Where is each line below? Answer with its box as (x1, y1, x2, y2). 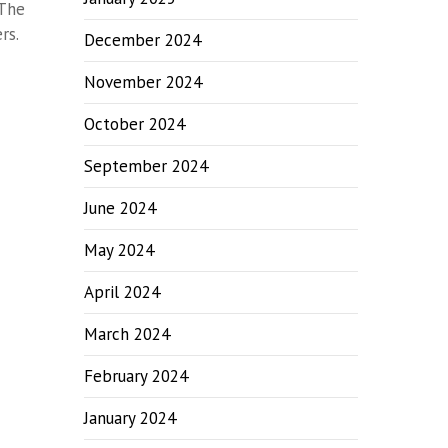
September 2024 (84, 155, 209, 177)
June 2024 (84, 197, 157, 219)
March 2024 (84, 323, 171, 345)
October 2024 (84, 113, 186, 135)
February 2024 (84, 365, 189, 387)
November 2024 (84, 71, 203, 93)
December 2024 (84, 29, 202, 51)
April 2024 (84, 281, 161, 303)
